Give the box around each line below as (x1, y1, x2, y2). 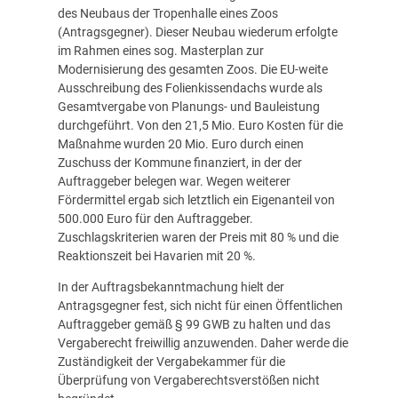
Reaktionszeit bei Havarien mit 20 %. (57, 249, 256, 264)
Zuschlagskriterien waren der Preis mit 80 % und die (57, 230, 338, 245)
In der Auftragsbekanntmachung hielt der (57, 280, 284, 295)
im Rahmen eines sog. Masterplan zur (57, 44, 264, 59)
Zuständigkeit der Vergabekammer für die (57, 354, 285, 370)
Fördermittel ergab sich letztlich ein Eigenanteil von (57, 193, 335, 208)
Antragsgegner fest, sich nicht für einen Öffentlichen (57, 298, 343, 314)
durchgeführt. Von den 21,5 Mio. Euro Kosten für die (57, 118, 343, 133)
